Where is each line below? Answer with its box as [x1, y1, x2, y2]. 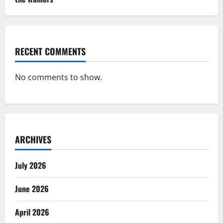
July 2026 [15, 159, 46, 172]
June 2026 [15, 183, 49, 195]
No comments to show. [15, 72, 102, 83]
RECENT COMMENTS [15, 45, 86, 58]
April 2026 [15, 206, 49, 219]
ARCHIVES [15, 133, 51, 146]
